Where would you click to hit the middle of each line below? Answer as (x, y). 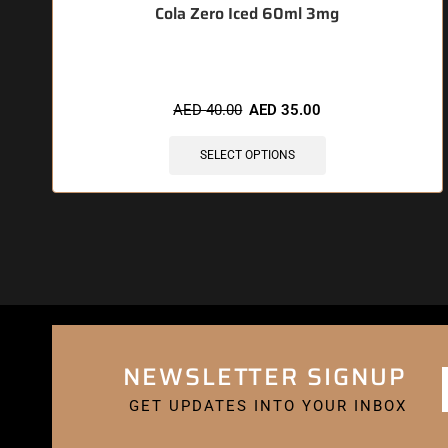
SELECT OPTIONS (247, 155)
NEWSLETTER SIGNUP (264, 376)
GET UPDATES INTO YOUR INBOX (267, 405)
